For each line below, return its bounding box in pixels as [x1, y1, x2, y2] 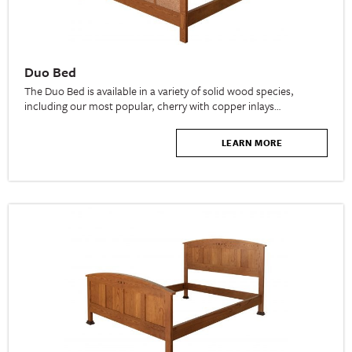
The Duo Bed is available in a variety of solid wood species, [24, 82, 295, 100]
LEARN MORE [221, 136, 282, 150]
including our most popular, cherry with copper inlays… [24, 97, 281, 115]
